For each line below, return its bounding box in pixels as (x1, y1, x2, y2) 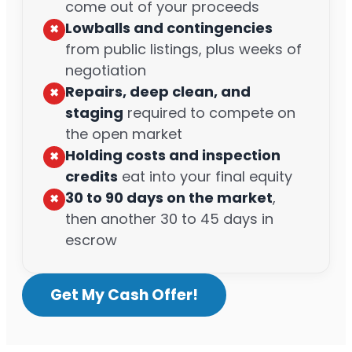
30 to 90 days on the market (65, 187, 273, 207)
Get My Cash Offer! (50, 284, 198, 306)
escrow (65, 229, 117, 250)
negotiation (65, 60, 146, 80)
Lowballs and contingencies (65, 17, 273, 38)
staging (65, 102, 123, 123)
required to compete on (123, 102, 295, 123)
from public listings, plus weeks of (65, 38, 302, 59)
